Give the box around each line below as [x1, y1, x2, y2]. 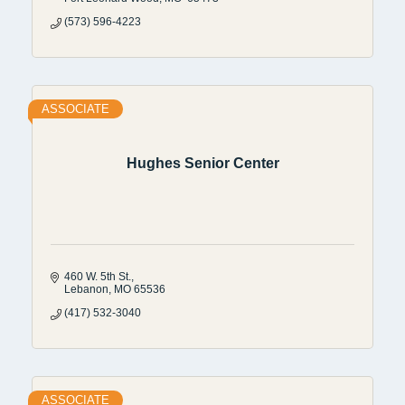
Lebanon [64, 282, 108, 296]
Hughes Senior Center [126, 155, 279, 172]
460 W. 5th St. [64, 269, 131, 283]
